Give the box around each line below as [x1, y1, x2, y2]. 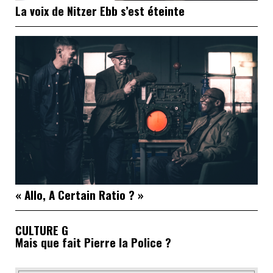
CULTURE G [15, 221, 68, 238]
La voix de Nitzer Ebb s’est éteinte [15, 2, 185, 19]
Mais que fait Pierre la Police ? [15, 233, 171, 250]
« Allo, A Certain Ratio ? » [15, 185, 144, 203]
